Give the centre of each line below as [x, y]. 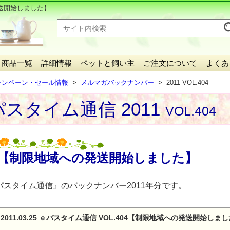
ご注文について [170, 63]
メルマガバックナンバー [118, 82]
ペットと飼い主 [108, 63]
